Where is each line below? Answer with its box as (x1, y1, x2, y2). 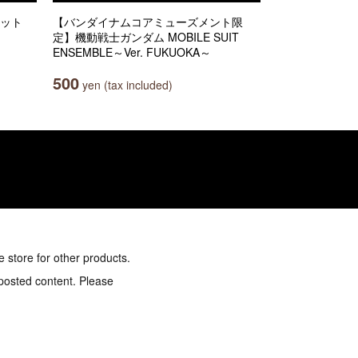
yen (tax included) (79, 77, 173, 93)
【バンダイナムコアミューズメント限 (53, 14, 243, 30)
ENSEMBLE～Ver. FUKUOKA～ (53, 44, 211, 60)
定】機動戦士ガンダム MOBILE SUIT (53, 29, 239, 45)
